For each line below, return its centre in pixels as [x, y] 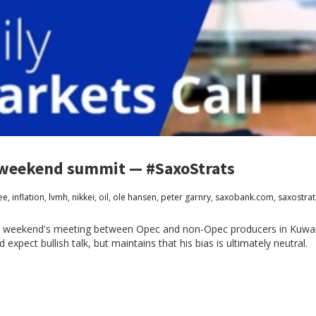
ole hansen [135, 197]
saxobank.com [244, 197]
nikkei [83, 197]
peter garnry [186, 197]
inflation [28, 197]
